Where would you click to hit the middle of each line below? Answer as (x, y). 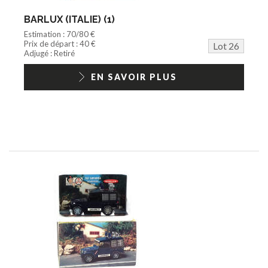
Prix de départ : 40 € (60, 43)
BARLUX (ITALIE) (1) (69, 19)
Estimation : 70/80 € (60, 34)
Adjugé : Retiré (49, 53)
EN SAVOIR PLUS (134, 77)
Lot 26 (226, 45)
